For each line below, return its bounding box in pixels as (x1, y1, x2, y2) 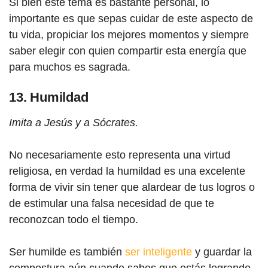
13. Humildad (9, 90, 89, 105)
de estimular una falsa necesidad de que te (9, 197, 214, 209)
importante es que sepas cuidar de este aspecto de (9, 13, 253, 25)
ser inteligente (125, 246, 192, 258)
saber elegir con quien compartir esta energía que (9, 45, 246, 57)
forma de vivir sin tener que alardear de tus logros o (9, 181, 255, 193)
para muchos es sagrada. (9, 61, 130, 73)
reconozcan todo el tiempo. (9, 214, 138, 226)
